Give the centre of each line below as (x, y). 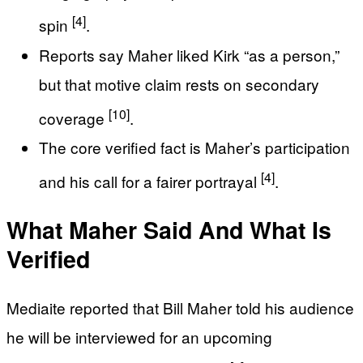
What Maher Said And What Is (169, 230)
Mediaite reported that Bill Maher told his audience (180, 307)
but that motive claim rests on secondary (179, 83)
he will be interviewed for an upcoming (139, 336)
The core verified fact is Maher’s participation (194, 147)
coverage (74, 118)
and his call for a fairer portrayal (150, 181)
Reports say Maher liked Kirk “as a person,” (189, 54)
